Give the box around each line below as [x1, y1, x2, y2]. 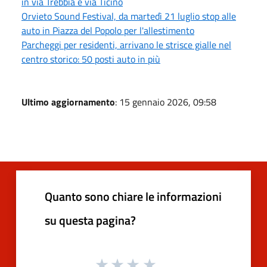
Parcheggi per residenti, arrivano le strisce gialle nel [21, 37, 231, 52]
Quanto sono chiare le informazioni [45, 187, 222, 206]
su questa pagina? [45, 210, 136, 229]
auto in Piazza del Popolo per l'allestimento [21, 23, 194, 38]
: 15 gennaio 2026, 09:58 [115, 94, 216, 109]
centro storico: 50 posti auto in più [21, 51, 160, 66]
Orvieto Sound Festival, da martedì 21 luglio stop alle [21, 8, 236, 23]
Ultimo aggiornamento [21, 94, 115, 109]
